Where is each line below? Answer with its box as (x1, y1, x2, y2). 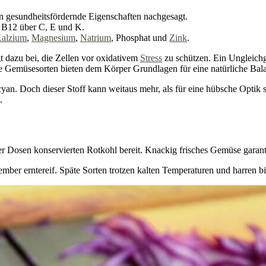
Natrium (80, 33, 111, 43)
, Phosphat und (111, 33, 169, 43)
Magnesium (31, 33, 75, 43)
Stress (140, 53, 162, 64)
